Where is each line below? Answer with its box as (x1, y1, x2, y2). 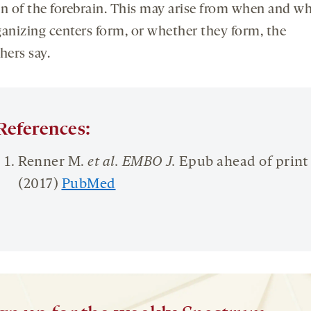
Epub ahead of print (176, 155, 308, 169)
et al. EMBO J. (87, 155, 176, 169)
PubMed (61, 177, 116, 192)
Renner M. (18, 155, 87, 169)
